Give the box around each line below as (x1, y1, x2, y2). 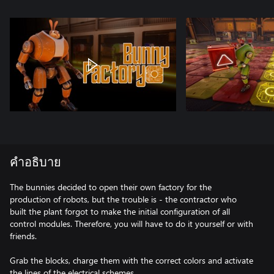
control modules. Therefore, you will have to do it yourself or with (10, 217, 253, 229)
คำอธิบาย (10, 156, 61, 169)
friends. (10, 229, 37, 242)
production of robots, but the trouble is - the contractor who (10, 193, 237, 205)
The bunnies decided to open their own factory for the (10, 180, 212, 193)
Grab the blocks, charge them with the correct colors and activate (10, 254, 253, 266)
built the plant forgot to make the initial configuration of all (10, 205, 230, 217)
